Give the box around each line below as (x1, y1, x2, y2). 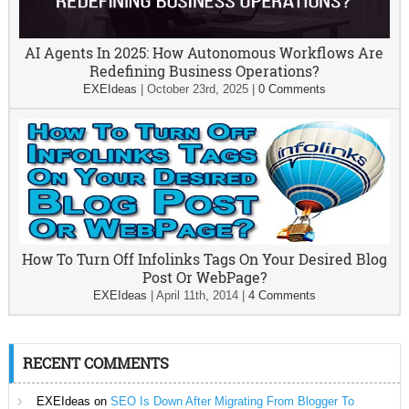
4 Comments (247, 288, 316, 302)
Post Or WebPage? (142, 267, 267, 287)
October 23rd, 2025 (146, 82, 248, 96)
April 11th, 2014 (155, 288, 238, 302)
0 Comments (257, 82, 326, 96)
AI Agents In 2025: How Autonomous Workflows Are (25, 43, 384, 62)
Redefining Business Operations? (89, 61, 320, 80)
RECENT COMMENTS (22, 353, 169, 372)
